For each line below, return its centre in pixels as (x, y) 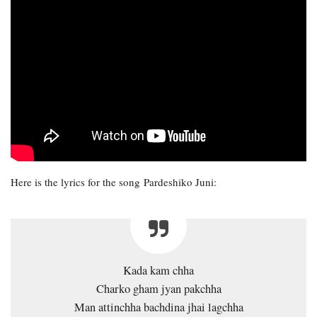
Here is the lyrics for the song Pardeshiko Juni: (114, 181)
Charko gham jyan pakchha (158, 288)
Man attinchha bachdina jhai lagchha (158, 307)
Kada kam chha (158, 270)
